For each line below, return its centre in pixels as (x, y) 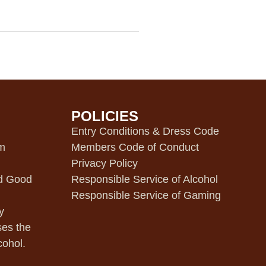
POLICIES (104, 116)
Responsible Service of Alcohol (144, 179)
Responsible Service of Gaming (146, 195)
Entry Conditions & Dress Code (145, 131)
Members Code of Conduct (135, 147)
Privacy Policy (104, 163)
